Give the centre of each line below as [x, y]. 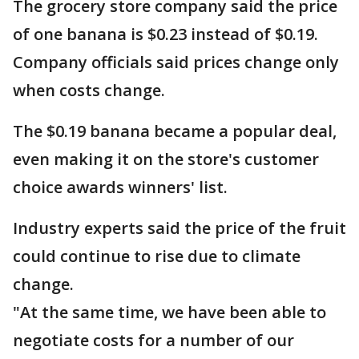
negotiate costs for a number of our [153, 341]
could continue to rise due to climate [157, 256]
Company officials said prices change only [176, 63]
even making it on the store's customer [166, 159]
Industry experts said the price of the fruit [179, 228]
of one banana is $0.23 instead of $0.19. [165, 34]
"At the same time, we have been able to [169, 313]
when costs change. [91, 91]
